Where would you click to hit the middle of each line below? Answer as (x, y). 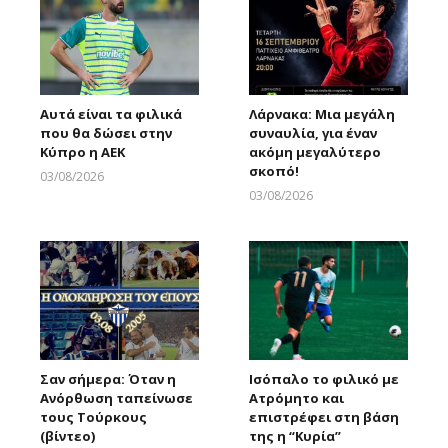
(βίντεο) (67, 435)
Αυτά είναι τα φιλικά (111, 114)
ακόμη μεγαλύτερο (315, 152)
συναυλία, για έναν (313, 133)
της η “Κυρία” (295, 435)
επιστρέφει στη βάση (324, 416)
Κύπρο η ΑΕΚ (82, 152)
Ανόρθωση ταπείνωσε (116, 397)
